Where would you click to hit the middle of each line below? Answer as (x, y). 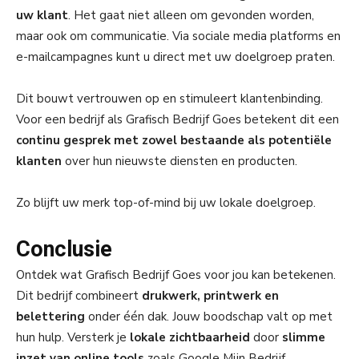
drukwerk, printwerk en (210, 295)
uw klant (42, 15)
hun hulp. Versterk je (73, 337)
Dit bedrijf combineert (79, 295)
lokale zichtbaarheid (190, 337)
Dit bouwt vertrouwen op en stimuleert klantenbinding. (169, 98)
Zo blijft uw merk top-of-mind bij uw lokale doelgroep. (166, 202)
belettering (50, 316)
